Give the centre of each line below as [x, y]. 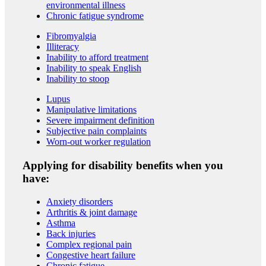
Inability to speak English [94, 68]
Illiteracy [62, 47]
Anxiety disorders [79, 201]
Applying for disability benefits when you [123, 166]
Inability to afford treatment [97, 58]
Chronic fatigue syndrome [95, 16]
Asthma [61, 223]
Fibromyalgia [71, 36]
